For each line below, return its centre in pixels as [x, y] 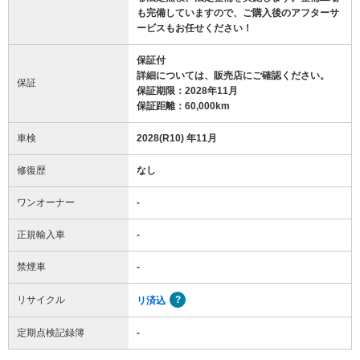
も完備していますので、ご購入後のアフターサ [238, 12]
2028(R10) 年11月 [177, 138]
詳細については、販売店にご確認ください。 [233, 75]
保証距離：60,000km [183, 106]
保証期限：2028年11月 [187, 90]
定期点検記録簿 [51, 332]
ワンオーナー [46, 202]
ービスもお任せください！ [194, 28]
